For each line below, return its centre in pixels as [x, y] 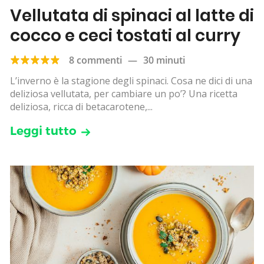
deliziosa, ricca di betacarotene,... [81, 107]
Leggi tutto [43, 131]
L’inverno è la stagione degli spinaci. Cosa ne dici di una [131, 81]
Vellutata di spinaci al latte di [132, 16]
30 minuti [164, 60]
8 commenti [95, 60]
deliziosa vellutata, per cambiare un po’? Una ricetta [124, 94]
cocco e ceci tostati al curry [125, 36]
